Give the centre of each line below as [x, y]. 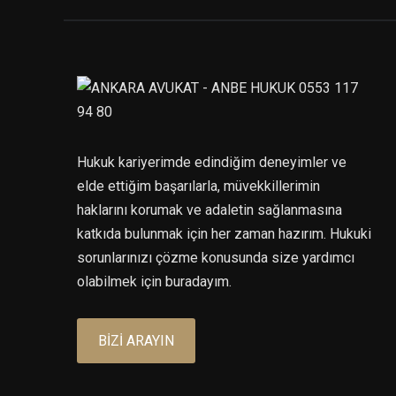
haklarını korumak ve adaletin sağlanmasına [209, 209]
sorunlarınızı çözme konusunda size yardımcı [216, 257]
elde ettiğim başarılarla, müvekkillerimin [198, 186]
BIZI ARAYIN [136, 340]
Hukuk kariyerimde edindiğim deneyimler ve [212, 162]
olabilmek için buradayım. [154, 281]
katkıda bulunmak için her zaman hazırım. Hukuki [224, 233]
